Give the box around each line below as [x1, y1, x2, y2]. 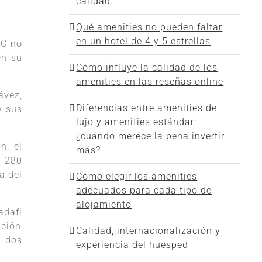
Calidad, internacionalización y [76, 225, 221, 236]
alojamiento [76, 199, 132, 210]
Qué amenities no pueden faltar [76, 22, 223, 33]
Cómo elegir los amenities [76, 171, 198, 182]
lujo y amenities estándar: [76, 116, 197, 127]
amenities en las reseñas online [76, 76, 224, 87]
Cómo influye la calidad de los [76, 62, 218, 73]
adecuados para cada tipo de [76, 185, 212, 196]
